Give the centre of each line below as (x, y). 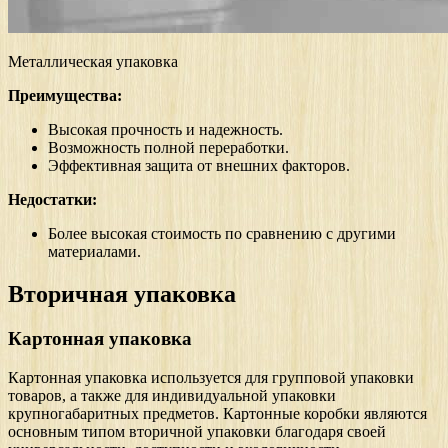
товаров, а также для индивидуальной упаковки (172, 395)
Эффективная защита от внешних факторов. (199, 166)
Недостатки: (52, 200)
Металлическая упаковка (93, 62)
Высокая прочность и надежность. (165, 130)
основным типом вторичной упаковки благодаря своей (197, 431)
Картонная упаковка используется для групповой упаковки (211, 377)
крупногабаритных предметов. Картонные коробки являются (217, 413)
